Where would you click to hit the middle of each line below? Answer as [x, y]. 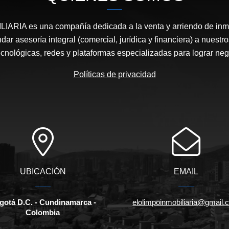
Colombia [43, 212]
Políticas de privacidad [114, 74]
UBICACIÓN [43, 171]
